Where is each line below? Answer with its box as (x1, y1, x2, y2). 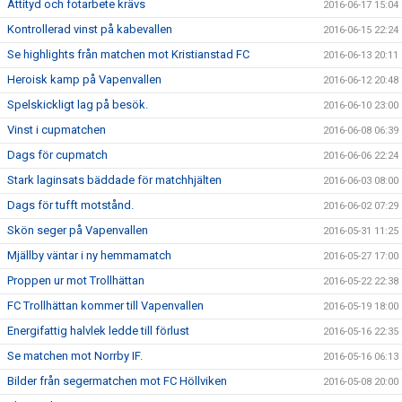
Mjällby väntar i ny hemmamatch (7, 249, 171, 262)
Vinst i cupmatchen (7, 123, 106, 136)
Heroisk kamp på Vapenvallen (7, 73, 162, 86)
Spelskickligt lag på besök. (7, 98, 148, 111)
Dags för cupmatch (7, 148, 108, 162)
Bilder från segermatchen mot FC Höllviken (7, 374, 227, 388)
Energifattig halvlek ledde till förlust (7, 324, 189, 337)
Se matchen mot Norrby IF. (7, 349, 143, 363)
